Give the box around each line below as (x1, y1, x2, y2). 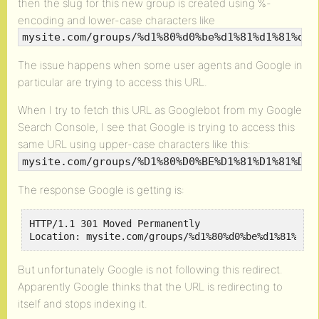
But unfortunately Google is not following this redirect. (18, 262, 283, 276)
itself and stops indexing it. (18, 296, 147, 310)
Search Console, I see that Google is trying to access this (18, 120, 295, 135)
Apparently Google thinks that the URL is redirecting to (18, 279, 283, 293)
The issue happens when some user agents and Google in (18, 58, 303, 73)
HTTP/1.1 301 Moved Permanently (29, 217, 200, 229)
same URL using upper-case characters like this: (18, 137, 251, 152)
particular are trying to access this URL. (18, 75, 207, 90)
